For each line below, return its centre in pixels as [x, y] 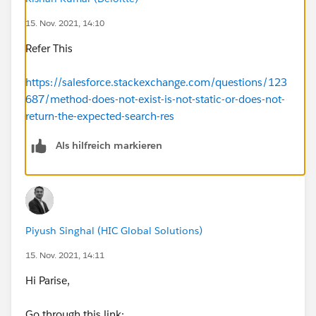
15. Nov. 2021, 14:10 [65, 23]
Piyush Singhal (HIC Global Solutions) [114, 230]
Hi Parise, [48, 280]
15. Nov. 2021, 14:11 [65, 255]
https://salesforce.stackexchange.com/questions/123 [156, 82]
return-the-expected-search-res [100, 116]
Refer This [49, 48]
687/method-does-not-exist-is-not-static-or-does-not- [155, 99]
